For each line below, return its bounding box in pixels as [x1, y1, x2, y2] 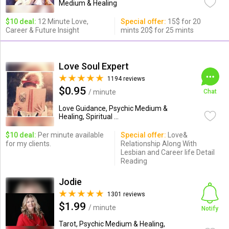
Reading [120, 157, 147, 165]
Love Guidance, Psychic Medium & [58, 104, 168, 112]
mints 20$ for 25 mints [120, 26, 194, 34]
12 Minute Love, [36, 17, 88, 26]
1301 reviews [107, 191, 145, 198]
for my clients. [5, 140, 51, 148]
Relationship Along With [120, 140, 197, 148]
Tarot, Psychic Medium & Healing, [58, 220, 165, 228]
